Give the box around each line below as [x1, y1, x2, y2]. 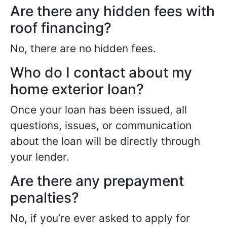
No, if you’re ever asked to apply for [10, 212, 190, 224]
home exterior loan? [10, 81, 144, 98]
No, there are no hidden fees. [10, 42, 156, 55]
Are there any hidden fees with [10, 3, 215, 20]
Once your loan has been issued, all [10, 103, 187, 116]
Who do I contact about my [10, 64, 192, 81]
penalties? [10, 189, 79, 206]
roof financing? [10, 19, 111, 36]
